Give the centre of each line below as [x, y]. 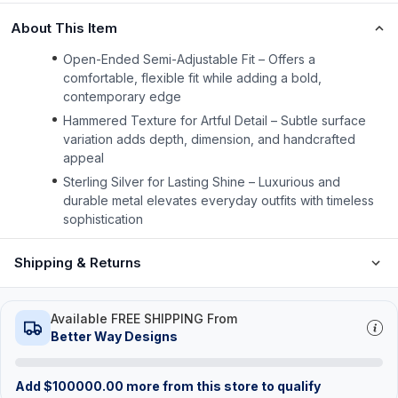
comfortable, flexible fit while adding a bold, [192, 78]
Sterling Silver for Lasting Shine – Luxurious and [202, 182]
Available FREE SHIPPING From [144, 318]
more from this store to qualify [222, 386]
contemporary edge [122, 96]
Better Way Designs [114, 336]
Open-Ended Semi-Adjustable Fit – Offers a [189, 59]
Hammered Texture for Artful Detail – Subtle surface [215, 120]
